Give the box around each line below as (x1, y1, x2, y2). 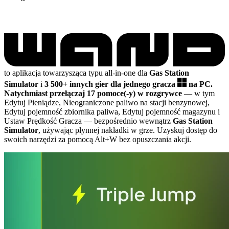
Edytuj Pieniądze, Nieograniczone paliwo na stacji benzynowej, (4, 98, 210, 107)
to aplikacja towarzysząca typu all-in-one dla (4, 68, 149, 77)
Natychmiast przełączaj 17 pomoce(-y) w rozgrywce (4, 88, 182, 98)
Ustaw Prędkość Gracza (4, 116, 84, 125)
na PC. (189, 79, 213, 88)
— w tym (182, 88, 215, 98)
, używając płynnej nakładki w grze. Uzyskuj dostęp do (38, 125, 217, 134)
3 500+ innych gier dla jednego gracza (44, 79, 177, 88)
